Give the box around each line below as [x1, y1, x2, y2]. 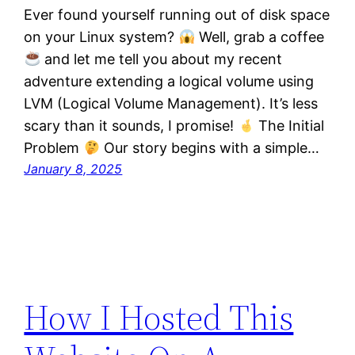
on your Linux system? [24, 29, 179, 46]
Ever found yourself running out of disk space [24, 6, 330, 24]
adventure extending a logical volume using [24, 73, 315, 90]
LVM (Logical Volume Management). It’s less [24, 95, 319, 113]
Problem [24, 139, 84, 157]
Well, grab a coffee [194, 29, 324, 46]
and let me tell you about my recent [40, 51, 282, 68]
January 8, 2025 [24, 161, 123, 177]
